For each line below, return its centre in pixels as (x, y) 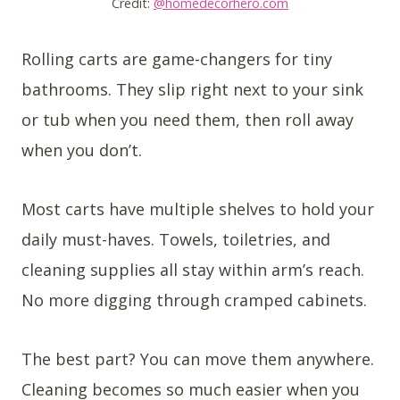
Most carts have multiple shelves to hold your (198, 209)
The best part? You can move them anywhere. (198, 359)
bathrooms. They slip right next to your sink (192, 90)
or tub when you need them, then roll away (187, 120)
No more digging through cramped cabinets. (194, 300)
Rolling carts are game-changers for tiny (177, 59)
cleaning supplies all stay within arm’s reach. (193, 270)
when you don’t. (82, 150)
